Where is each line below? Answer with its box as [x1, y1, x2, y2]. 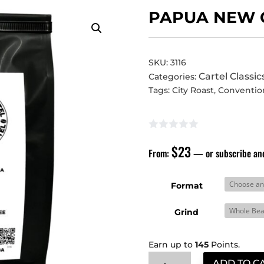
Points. [209, 239, 240, 250]
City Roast [172, 84, 214, 95]
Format [170, 180, 203, 192]
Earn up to [148, 239, 196, 250]
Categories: [148, 71, 199, 82]
